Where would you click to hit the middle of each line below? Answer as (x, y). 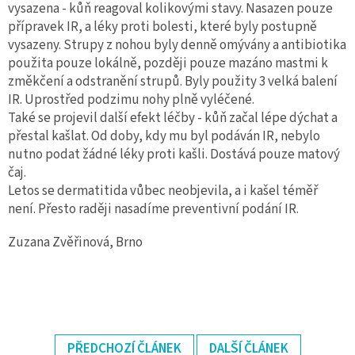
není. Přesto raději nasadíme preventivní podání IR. (153, 209)
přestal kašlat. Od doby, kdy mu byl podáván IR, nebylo (164, 136)
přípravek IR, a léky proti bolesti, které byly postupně (162, 27)
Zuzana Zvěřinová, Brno (75, 242)
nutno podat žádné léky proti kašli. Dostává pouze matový (174, 154)
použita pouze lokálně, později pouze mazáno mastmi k (168, 63)
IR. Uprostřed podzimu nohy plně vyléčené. (131, 99)
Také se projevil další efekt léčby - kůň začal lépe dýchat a (173, 118)
